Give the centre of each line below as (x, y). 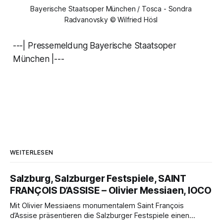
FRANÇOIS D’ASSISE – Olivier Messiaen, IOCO (111, 190)
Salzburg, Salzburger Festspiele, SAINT (98, 178)
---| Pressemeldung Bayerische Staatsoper (94, 45)
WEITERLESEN (32, 152)
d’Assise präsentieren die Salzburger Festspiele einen (100, 215)
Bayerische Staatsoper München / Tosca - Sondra (111, 8)
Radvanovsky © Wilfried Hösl (111, 19)
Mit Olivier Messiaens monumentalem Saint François (97, 205)
